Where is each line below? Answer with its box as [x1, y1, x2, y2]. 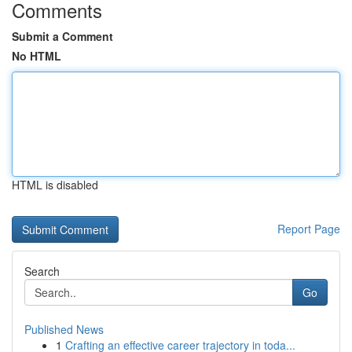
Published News [24, 321, 104, 337]
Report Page [277, 221, 340, 236]
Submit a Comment [12, 28, 113, 44]
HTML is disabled [12, 177, 98, 192]
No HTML [12, 48, 61, 64]
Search [24, 263, 60, 279]
